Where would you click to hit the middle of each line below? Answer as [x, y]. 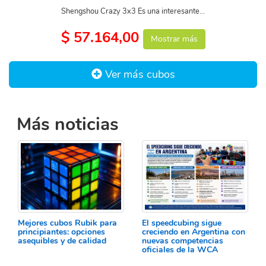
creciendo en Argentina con [194, 232]
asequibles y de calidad [62, 241]
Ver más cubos [138, 74]
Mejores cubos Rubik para [67, 223]
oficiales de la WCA [180, 250]
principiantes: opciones [61, 232]
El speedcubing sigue [182, 223]
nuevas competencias [183, 241]
